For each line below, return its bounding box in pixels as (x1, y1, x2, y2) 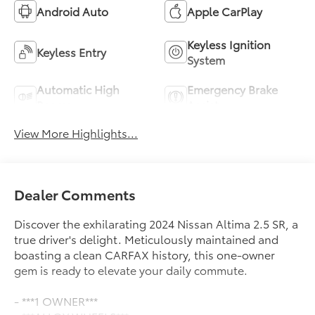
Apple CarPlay (187, 3, 262, 20)
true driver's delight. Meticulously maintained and (14, 230, 279, 247)
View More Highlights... (14, 124, 139, 141)
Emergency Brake (187, 81, 278, 98)
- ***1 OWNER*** (14, 292, 98, 309)
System (187, 51, 225, 68)
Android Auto (37, 3, 109, 20)
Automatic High (37, 81, 120, 98)
